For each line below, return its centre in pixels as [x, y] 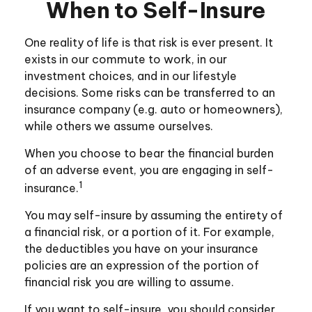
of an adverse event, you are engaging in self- [149, 170]
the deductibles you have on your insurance [141, 249]
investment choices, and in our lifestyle [131, 76]
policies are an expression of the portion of [142, 266]
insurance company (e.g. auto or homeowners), [154, 109]
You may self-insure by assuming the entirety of [154, 216]
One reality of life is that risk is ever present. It [149, 42]
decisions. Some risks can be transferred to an [150, 93]
